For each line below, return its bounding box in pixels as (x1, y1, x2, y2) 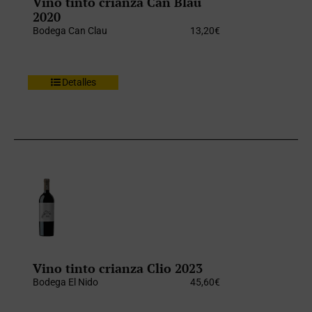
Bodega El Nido (33, 276, 99, 288)
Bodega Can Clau (33, 24, 108, 36)
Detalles (61, 76, 96, 88)
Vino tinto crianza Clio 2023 (33, 259, 203, 276)
